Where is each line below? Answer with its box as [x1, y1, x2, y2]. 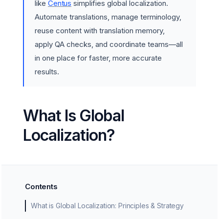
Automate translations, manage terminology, [35, 12, 181, 22]
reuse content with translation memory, [35, 26, 165, 35]
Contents [25, 182, 58, 191]
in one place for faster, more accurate [35, 53, 162, 63]
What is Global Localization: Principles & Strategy [37, 201, 184, 210]
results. [35, 67, 59, 76]
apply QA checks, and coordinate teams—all [35, 40, 183, 49]
